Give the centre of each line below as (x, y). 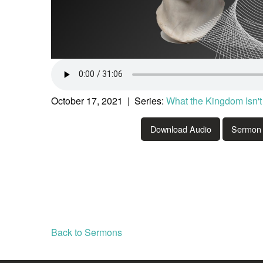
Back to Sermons (87, 232)
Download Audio (181, 129)
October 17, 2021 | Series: (109, 100)
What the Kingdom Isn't (214, 100)
